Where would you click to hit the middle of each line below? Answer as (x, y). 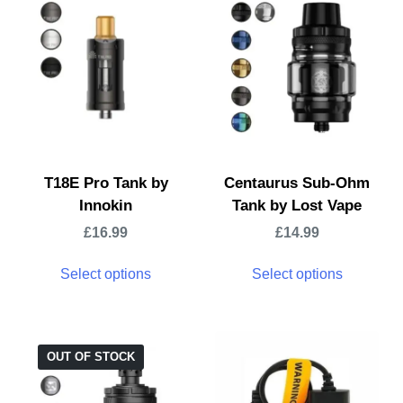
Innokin (106, 205)
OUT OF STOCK (90, 356)
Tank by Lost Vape (297, 205)
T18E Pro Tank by (106, 183)
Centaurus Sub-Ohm (297, 183)
